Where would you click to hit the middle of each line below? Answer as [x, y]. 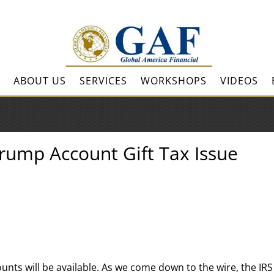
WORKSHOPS [173, 81]
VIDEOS [239, 81]
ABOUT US [39, 81]
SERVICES [103, 81]
